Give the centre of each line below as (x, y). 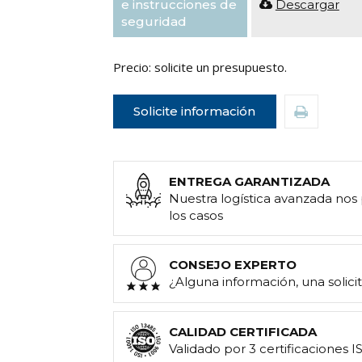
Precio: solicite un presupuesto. (200, 67)
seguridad (154, 21)
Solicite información (195, 112)
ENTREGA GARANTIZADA (249, 182)
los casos (196, 216)
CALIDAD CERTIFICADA (242, 332)
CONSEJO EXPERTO (232, 265)
